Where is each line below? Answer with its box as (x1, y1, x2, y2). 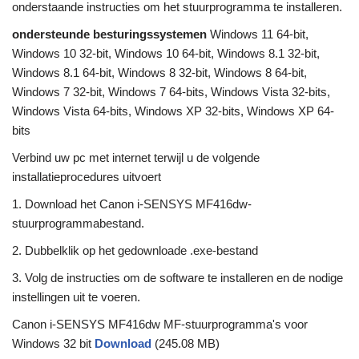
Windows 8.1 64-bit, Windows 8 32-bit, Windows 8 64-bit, (12, 66, 307, 80)
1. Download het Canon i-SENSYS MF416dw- (12, 197, 252, 212)
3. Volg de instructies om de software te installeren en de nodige (12, 271, 343, 285)
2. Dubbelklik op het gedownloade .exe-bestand (12, 244, 258, 258)
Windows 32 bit (12, 337, 95, 351)
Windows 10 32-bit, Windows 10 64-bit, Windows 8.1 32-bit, (12, 46, 320, 61)
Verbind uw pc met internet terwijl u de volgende (12, 151, 260, 165)
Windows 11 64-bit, (207, 27, 309, 42)
